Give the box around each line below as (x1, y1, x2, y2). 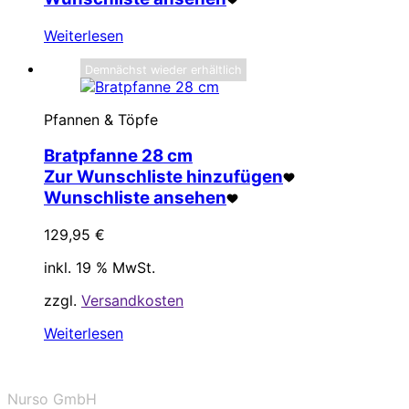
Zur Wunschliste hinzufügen (44, 166, 283, 188)
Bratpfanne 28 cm (44, 145, 193, 167)
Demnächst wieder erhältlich (85, 62, 242, 77)
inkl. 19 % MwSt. (44, 258, 155, 278)
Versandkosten (81, 291, 184, 310)
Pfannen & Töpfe (44, 110, 158, 129)
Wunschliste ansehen (44, 187, 226, 209)
